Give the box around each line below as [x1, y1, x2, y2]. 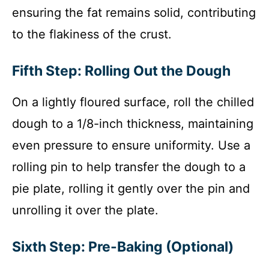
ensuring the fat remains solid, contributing [12, 5, 256, 20]
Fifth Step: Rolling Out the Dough [12, 62, 231, 79]
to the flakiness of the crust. [12, 26, 172, 41]
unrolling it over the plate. [12, 202, 159, 217]
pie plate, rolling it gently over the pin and [12, 181, 250, 196]
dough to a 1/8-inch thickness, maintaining [12, 116, 253, 131]
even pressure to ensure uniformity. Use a [12, 138, 250, 153]
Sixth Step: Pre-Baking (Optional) [12, 238, 234, 255]
